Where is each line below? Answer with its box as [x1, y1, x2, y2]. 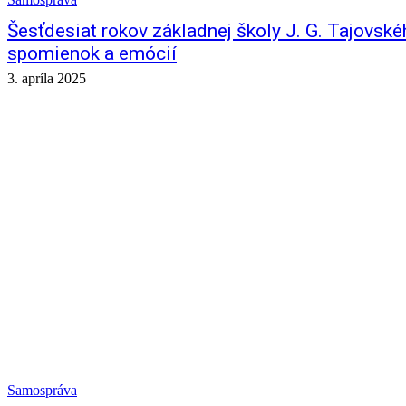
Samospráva [7, 382, 77, 398]
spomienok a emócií [7, 43, 177, 64]
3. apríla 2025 [7, 71, 86, 86]
